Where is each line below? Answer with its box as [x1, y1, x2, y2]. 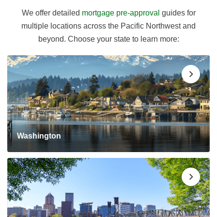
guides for [159, 8, 196, 17]
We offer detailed [21, 8, 82, 17]
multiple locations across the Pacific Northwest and [21, 21, 196, 30]
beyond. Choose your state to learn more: [38, 34, 179, 43]
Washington [17, 131, 61, 140]
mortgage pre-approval [81, 8, 160, 17]
